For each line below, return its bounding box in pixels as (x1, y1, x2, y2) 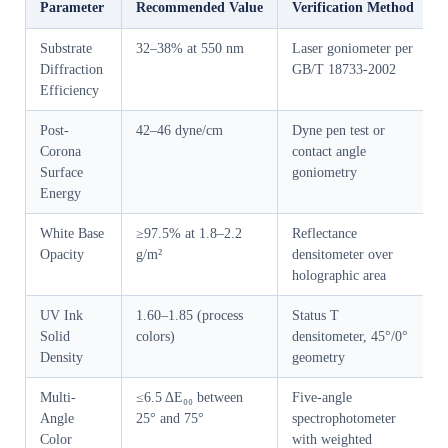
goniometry (292, 165, 357, 181)
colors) (136, 329, 175, 345)
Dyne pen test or (292, 123, 385, 139)
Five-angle (292, 390, 352, 406)
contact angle (292, 144, 366, 160)
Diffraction (40, 62, 103, 78)
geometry (292, 350, 345, 366)
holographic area (292, 268, 386, 284)
